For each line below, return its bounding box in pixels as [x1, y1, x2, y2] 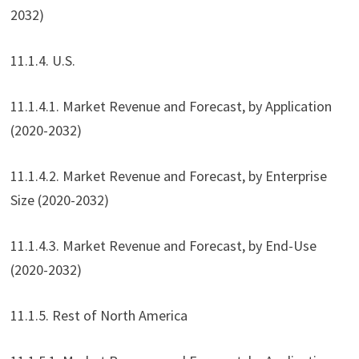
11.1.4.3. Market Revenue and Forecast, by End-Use [10, 236, 317, 256]
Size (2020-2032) [10, 191, 109, 210]
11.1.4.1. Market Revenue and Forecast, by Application [10, 97, 332, 116]
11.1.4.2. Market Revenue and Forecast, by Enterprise [10, 167, 327, 186]
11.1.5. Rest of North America [10, 306, 188, 325]
